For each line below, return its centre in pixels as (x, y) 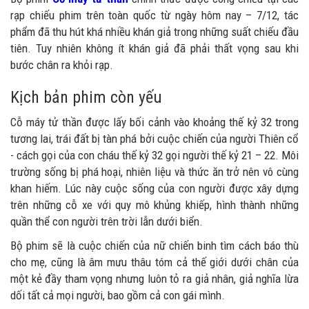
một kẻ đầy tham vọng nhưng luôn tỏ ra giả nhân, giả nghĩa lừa (154, 279)
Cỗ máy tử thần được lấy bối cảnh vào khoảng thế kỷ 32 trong (154, 122)
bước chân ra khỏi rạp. (62, 65)
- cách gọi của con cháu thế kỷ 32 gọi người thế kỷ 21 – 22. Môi (154, 155)
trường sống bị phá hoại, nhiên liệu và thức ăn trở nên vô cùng (154, 172)
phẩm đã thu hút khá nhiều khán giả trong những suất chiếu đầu (154, 32)
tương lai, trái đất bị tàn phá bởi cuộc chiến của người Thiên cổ (154, 139)
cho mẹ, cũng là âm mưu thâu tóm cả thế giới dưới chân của (154, 262)
